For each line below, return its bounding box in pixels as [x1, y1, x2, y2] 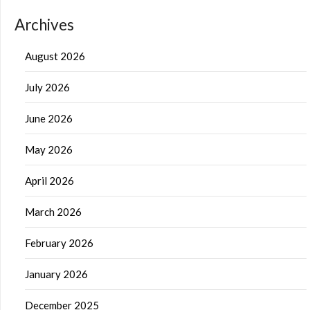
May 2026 [25, 143, 73, 156]
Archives [15, 15, 74, 34]
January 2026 [25, 267, 88, 280]
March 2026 [25, 205, 82, 218]
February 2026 [25, 236, 93, 249]
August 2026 [25, 49, 85, 62]
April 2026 [25, 174, 74, 187]
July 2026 [25, 80, 70, 93]
